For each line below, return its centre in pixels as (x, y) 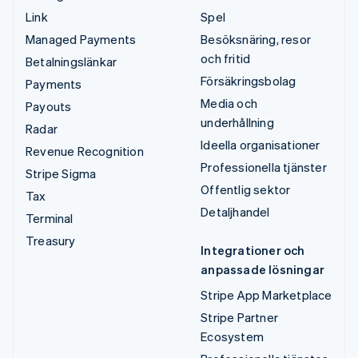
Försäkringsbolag (249, 81)
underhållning (237, 123)
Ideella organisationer (261, 145)
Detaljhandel (235, 212)
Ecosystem (233, 337)
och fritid (226, 59)
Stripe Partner (240, 318)
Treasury (51, 241)
